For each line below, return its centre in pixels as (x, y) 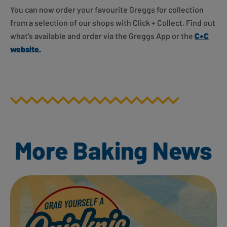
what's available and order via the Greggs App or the (102, 36)
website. (26, 49)
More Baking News (113, 150)
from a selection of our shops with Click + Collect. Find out (113, 23)
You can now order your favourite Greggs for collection (107, 10)
